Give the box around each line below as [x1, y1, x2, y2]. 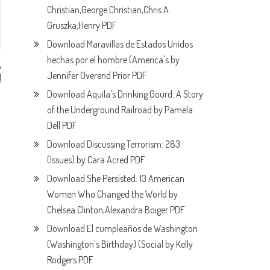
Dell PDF [47, 119, 78, 131]
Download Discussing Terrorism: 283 [47, 137, 181, 150]
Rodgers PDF [47, 253, 94, 266]
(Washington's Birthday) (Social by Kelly [47, 237, 193, 250]
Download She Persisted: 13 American [47, 172, 185, 184]
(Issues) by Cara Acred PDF [47, 153, 146, 166]
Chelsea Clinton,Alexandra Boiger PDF [47, 203, 186, 216]
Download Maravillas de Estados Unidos [47, 37, 193, 50]
